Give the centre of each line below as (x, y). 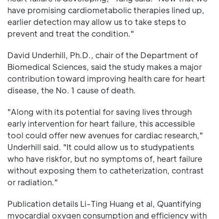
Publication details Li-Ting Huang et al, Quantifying (104, 203)
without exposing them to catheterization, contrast (106, 170)
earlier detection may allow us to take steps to (97, 22)
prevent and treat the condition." (71, 33)
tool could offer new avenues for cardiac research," (105, 135)
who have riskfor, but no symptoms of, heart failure (105, 158)
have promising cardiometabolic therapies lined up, (106, 10)
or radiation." (33, 182)
